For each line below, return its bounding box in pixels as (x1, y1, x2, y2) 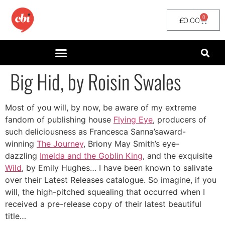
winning (5, 139, 37, 149)
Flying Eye (114, 115, 153, 125)
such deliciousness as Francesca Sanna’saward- (5, 127, 186, 137)
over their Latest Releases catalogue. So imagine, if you (5, 175, 216, 185)
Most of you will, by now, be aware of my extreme (5, 102, 196, 113)
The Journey (37, 139, 83, 149)
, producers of (153, 115, 206, 125)
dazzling (5, 151, 40, 161)
